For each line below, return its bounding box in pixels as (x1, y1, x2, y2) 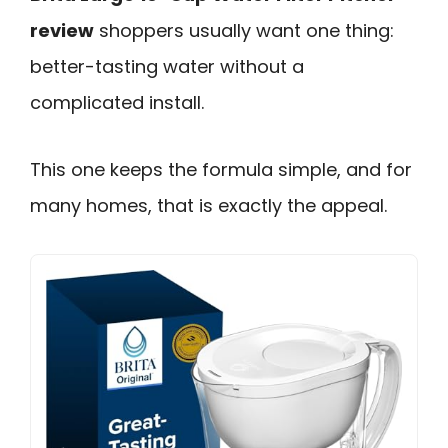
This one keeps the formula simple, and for (30, 156, 412, 182)
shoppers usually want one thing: (94, 18, 394, 43)
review (30, 18, 94, 43)
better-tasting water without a (30, 54, 304, 79)
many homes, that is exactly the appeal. (30, 192, 387, 218)
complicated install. (30, 90, 204, 115)
